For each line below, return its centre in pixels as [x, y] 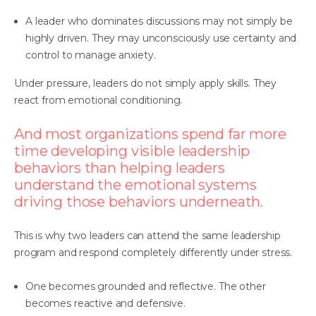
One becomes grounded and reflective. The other [146, 286]
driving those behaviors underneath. [139, 201]
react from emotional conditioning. [98, 100]
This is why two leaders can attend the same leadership [147, 235]
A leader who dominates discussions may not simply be [159, 21]
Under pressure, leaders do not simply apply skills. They [146, 83]
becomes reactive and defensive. [105, 303]
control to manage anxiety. [91, 55]
